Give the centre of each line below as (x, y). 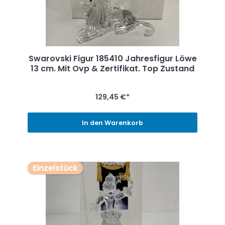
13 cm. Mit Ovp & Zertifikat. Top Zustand (113, 69)
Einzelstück (55, 168)
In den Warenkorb (113, 123)
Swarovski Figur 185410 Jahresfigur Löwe (113, 59)
